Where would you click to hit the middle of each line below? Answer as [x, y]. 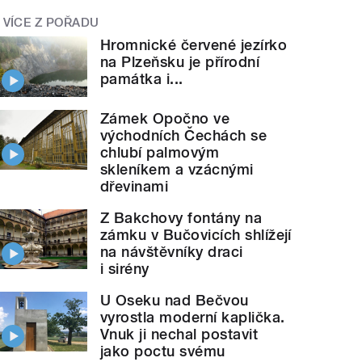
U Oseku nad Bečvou [175, 300]
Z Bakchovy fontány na [181, 217]
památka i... [142, 79]
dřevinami [135, 186]
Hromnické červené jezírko [194, 45]
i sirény [125, 268]
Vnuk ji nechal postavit [179, 334]
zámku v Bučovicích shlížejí [196, 234]
